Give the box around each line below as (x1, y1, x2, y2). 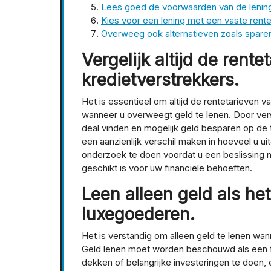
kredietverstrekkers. (82, 70, 239, 91)
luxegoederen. (82, 204, 195, 225)
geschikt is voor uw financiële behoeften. (82, 162, 252, 174)
